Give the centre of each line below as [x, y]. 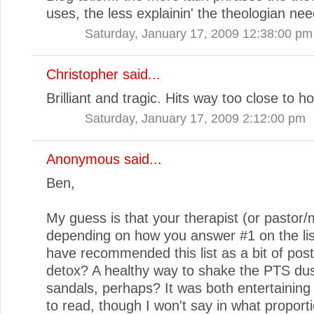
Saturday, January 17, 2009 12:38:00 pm [199, 33]
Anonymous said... [104, 159]
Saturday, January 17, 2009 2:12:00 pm [195, 118]
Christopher [82, 74]
